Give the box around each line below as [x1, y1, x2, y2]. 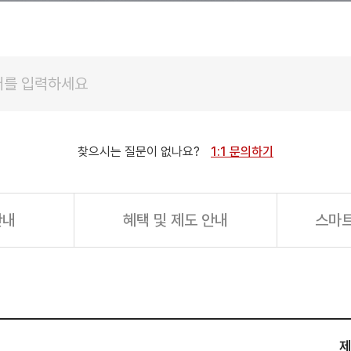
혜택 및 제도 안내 [122, 211, 228, 230]
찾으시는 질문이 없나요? [78, 144, 203, 159]
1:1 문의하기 [211, 144, 273, 159]
